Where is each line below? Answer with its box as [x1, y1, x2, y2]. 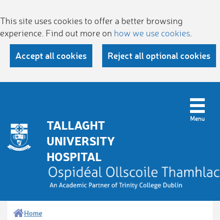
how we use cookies [114, 27, 190, 38]
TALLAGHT [47, 117, 105, 133]
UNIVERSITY [47, 133, 115, 148]
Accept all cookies [15, 50, 87, 61]
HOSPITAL [47, 149, 102, 164]
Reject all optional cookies [108, 50, 211, 61]
